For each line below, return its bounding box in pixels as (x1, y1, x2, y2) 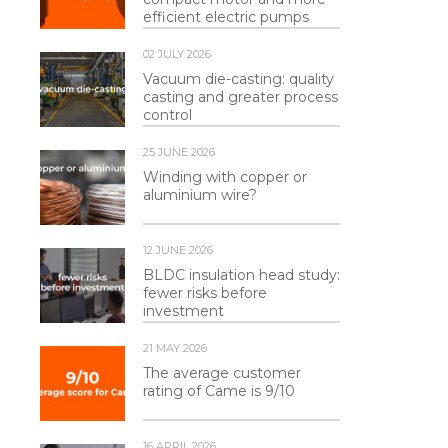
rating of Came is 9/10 (143, 382, 295, 401)
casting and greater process (143, 88, 338, 107)
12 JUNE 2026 (143, 243, 213, 258)
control (143, 106, 192, 125)
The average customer (143, 364, 301, 383)
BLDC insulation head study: (143, 266, 340, 285)
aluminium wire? (143, 186, 257, 205)
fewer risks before (143, 284, 267, 303)
